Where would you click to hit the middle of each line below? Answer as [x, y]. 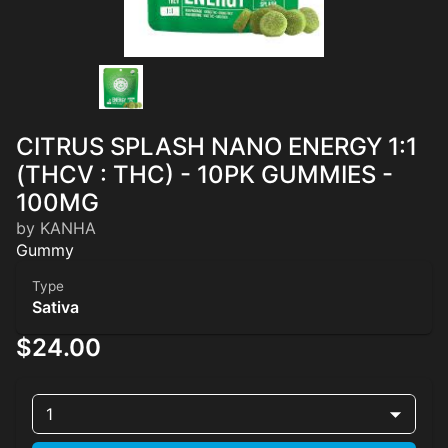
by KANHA [56, 228]
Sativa [55, 307]
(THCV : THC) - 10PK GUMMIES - [204, 175]
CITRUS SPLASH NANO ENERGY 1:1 [216, 147]
